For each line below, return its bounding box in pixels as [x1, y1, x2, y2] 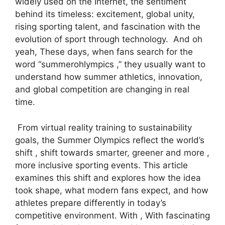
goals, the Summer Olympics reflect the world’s [15, 135, 204, 145]
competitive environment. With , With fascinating [15, 210, 210, 220]
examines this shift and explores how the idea [15, 172, 201, 183]
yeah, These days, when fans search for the [15, 47, 193, 57]
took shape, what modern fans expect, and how [15, 185, 208, 195]
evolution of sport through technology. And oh [15, 34, 202, 45]
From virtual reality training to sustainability [15, 122, 192, 133]
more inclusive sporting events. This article [15, 160, 188, 170]
